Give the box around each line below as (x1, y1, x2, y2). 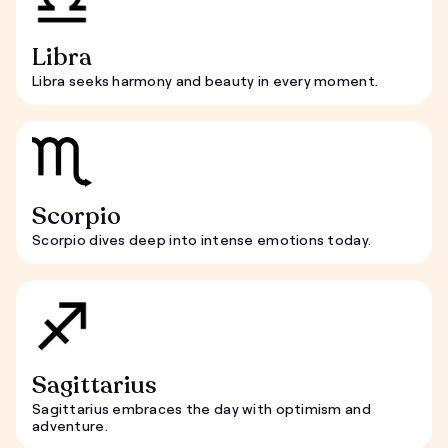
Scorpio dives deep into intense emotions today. (32, 230, 372, 248)
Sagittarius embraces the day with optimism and (32, 399, 371, 417)
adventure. (32, 416, 108, 434)
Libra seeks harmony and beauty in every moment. (32, 72, 379, 89)
